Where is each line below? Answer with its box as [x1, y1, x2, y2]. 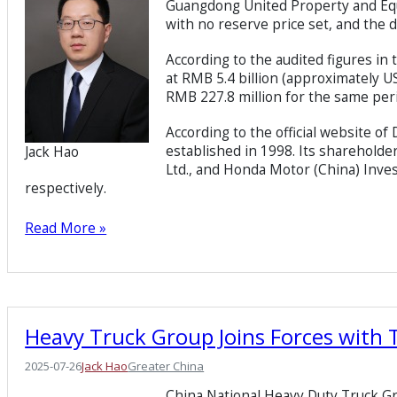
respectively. [25, 179, 107, 198]
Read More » [25, 219, 107, 238]
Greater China [128, 357, 205, 374]
